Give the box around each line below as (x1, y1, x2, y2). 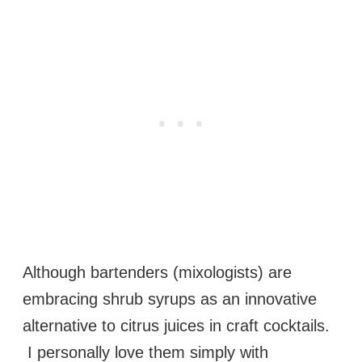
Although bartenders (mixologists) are (23, 263, 292, 282)
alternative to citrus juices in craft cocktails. (23, 317, 330, 335)
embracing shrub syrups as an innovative (23, 290, 317, 309)
